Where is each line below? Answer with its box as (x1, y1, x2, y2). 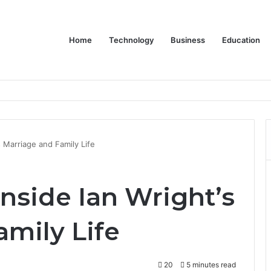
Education (222, 35, 260, 45)
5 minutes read (184, 260, 236, 269)
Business (171, 35, 205, 45)
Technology (109, 35, 154, 45)
